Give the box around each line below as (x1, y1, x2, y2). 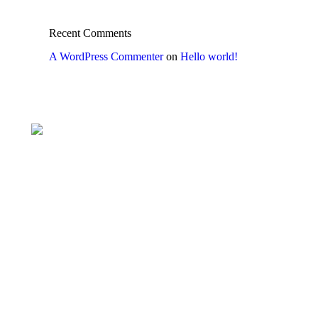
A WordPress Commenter (49, 50, 163, 62)
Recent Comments (49, 27, 131, 39)
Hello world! (180, 50, 238, 62)
